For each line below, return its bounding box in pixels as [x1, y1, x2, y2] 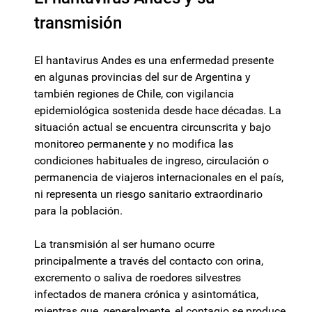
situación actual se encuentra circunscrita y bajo [34, 120, 271, 134]
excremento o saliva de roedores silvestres [34, 271, 241, 285]
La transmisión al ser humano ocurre [34, 237, 214, 251]
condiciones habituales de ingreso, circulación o [34, 154, 269, 168]
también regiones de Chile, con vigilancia [34, 87, 234, 101]
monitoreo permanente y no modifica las [34, 137, 233, 151]
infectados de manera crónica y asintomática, [34, 288, 258, 302]
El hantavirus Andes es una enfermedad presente [34, 54, 274, 68]
